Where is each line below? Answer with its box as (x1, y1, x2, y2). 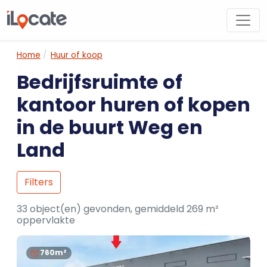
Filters (24, 175, 53, 189)
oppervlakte (17, 213, 75, 227)
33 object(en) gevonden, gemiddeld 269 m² (17, 202, 219, 216)
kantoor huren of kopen (17, 91, 250, 118)
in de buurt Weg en (17, 114, 203, 141)
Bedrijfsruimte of (17, 69, 182, 95)
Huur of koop (51, 49, 103, 61)
